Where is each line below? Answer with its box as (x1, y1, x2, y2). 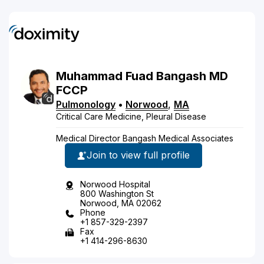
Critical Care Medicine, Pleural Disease (56, 111, 206, 121)
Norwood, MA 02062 (80, 197, 161, 208)
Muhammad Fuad (56, 68, 153, 83)
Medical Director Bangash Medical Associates (56, 133, 233, 143)
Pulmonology (56, 98, 115, 110)
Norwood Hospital (80, 179, 150, 189)
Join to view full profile (87, 149, 190, 161)
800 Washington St (80, 188, 154, 199)
